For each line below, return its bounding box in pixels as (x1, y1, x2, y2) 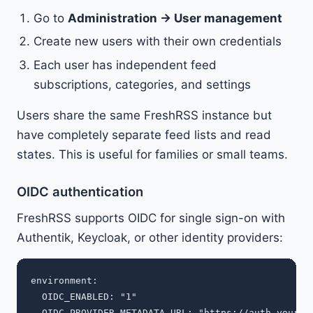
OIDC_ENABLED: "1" (31, 291, 137, 302)
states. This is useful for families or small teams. (17, 147, 288, 161)
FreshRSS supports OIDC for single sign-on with (17, 210, 285, 225)
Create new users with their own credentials (34, 34, 282, 49)
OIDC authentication (17, 183, 143, 199)
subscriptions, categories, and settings (34, 77, 251, 92)
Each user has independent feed (34, 57, 217, 72)
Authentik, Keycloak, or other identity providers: (17, 230, 283, 245)
